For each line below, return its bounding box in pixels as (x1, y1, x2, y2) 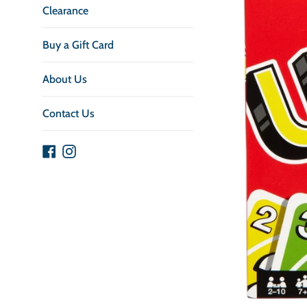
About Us (42, 73, 87, 86)
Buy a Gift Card (42, 38, 114, 51)
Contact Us (42, 107, 95, 120)
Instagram (75, 143, 122, 156)
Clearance (42, 4, 88, 17)
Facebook (56, 143, 99, 156)
